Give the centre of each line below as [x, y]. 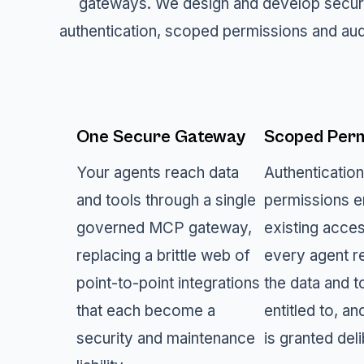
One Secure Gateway [161, 137]
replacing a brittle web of [164, 255]
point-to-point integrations [169, 283]
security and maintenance [166, 338]
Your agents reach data [158, 172]
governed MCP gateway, [165, 227]
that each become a [146, 310]
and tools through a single [167, 200]
